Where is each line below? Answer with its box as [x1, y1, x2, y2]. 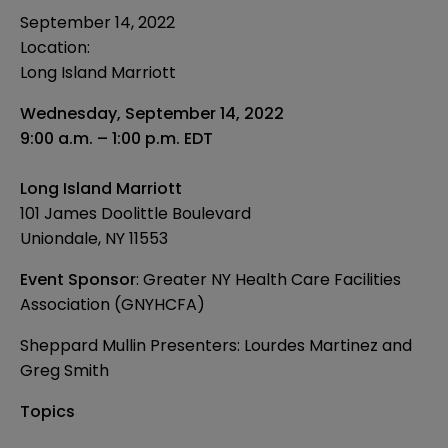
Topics [20, 400, 75, 424]
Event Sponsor [20, 268, 136, 292]
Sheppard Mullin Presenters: [20, 334, 244, 358]
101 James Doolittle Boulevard [20, 202, 251, 226]
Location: [20, 36, 90, 60]
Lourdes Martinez [244, 334, 378, 358]
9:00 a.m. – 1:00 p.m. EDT [20, 127, 213, 151]
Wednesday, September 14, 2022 [20, 102, 284, 126]
